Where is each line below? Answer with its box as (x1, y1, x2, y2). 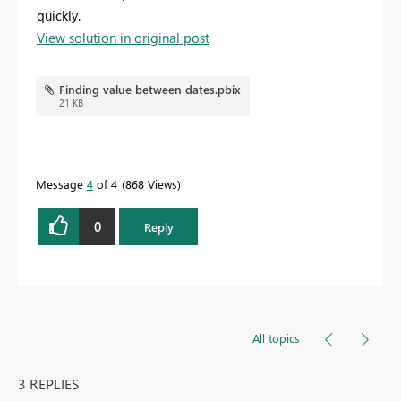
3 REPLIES (18, 374, 80, 394)
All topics (252, 330, 300, 346)
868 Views (125, 176, 177, 192)
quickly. (37, 6, 81, 25)
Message (36, 176, 87, 192)
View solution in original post (37, 29, 209, 47)
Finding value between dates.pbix (58, 81, 241, 98)
